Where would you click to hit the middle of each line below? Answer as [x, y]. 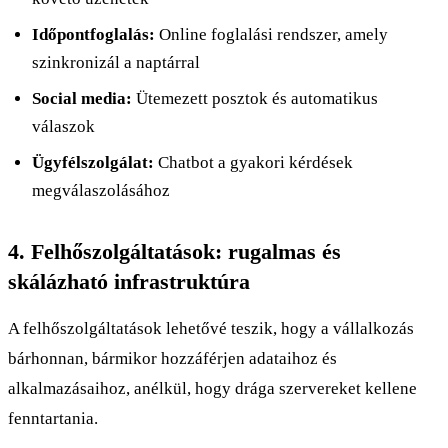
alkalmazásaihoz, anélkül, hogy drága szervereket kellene [212, 388]
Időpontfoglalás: [93, 34]
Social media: [82, 98]
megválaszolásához [101, 190]
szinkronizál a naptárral [116, 62]
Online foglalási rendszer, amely [271, 34]
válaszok [63, 126]
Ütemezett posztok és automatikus [255, 98]
